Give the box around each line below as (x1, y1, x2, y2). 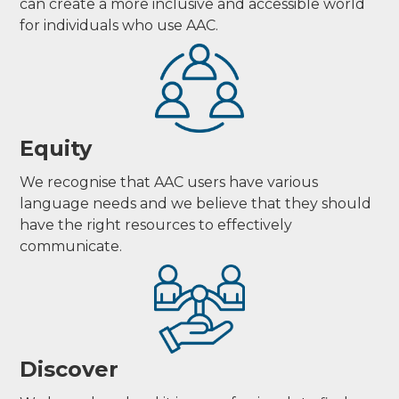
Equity (20, 135, 93, 161)
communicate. (20, 238, 123, 255)
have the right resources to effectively (20, 216, 293, 233)
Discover (20, 356, 119, 382)
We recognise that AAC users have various (20, 174, 319, 191)
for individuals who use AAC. (20, 17, 219, 34)
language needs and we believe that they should (20, 195, 372, 212)
